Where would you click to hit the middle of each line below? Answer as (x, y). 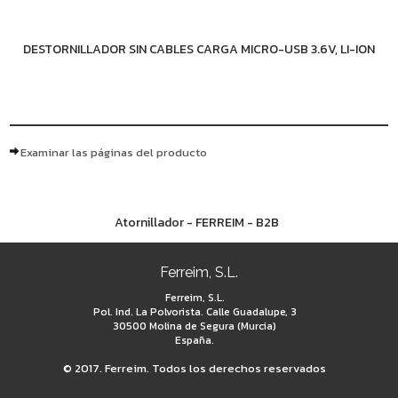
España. (195, 340)
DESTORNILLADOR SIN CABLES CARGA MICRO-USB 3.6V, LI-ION (199, 49)
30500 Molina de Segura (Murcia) (195, 326)
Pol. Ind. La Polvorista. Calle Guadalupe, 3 (195, 312)
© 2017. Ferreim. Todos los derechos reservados (195, 368)
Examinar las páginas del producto (114, 152)
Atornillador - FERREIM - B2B (197, 223)
